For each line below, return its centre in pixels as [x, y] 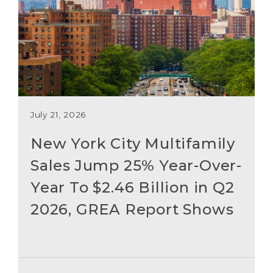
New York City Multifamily [133, 143]
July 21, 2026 [58, 114]
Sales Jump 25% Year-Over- [136, 165]
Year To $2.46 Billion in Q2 [132, 187]
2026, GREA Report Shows [132, 209]
